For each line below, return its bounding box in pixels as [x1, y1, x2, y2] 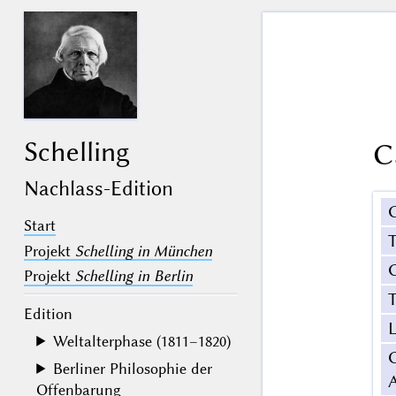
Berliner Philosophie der [53, 359, 213, 377]
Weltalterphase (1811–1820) [53, 331, 232, 350]
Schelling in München [74, 241, 212, 260]
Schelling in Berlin [74, 267, 193, 286]
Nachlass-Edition [23, 177, 173, 202]
